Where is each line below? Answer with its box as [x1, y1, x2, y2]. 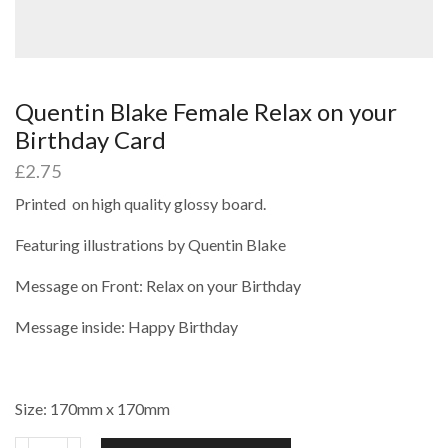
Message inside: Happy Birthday [15, 317, 238, 337]
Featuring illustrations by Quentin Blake [15, 235, 286, 255]
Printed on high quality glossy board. [15, 194, 266, 214]
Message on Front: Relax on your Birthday [15, 276, 301, 296]
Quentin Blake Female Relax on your [15, 97, 397, 126]
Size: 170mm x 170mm [15, 399, 170, 419]
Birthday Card [15, 125, 166, 154]
